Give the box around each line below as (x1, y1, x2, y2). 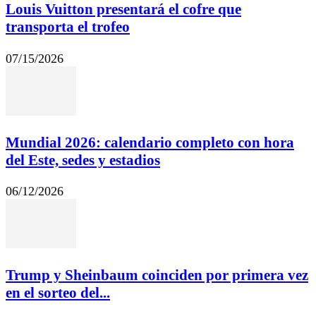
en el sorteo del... (6, 284, 110, 301)
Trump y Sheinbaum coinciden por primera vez (6, 266, 308, 284)
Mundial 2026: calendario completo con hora (6, 133, 294, 151)
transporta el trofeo (6, 18, 130, 36)
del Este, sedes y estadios (6, 151, 160, 169)
